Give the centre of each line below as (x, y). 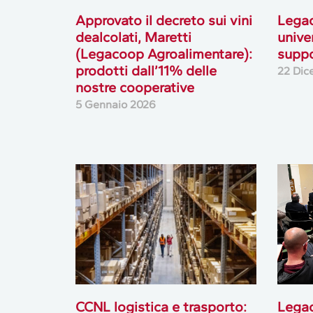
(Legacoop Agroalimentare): (163, 54)
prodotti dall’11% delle (146, 71)
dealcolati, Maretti (133, 37)
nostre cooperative (134, 88)
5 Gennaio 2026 (115, 105)
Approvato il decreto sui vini (163, 21)
